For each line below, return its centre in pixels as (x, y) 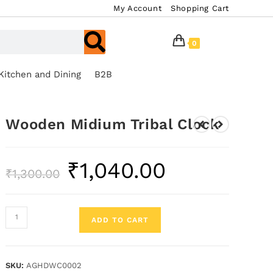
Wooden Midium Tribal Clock (113, 124)
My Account (138, 8)
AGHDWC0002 (54, 265)
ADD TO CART (120, 220)
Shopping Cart (200, 8)
